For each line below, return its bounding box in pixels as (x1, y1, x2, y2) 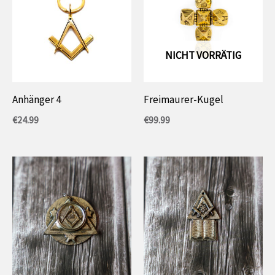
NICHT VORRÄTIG (165, 48, 241, 62)
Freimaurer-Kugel (144, 93, 223, 107)
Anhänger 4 (12, 93, 61, 107)
